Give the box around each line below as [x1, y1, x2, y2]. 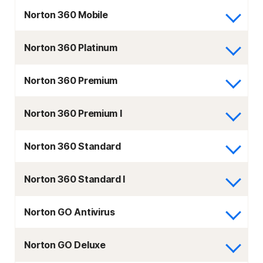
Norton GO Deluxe [24, 239, 106, 251]
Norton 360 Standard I [24, 173, 126, 185]
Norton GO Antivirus [24, 206, 115, 218]
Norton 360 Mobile [24, 9, 108, 21]
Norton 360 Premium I [24, 107, 122, 119]
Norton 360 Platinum [24, 42, 117, 53]
